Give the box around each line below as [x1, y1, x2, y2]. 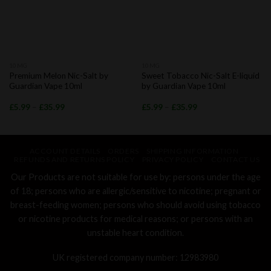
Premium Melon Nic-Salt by [8, 70, 108, 80]
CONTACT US [211, 154, 260, 164]
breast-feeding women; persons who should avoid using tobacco [10, 199, 261, 210]
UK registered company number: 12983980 [53, 252, 218, 263]
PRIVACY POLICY [142, 154, 204, 164]
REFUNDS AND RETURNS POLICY [14, 154, 135, 164]
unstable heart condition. [87, 227, 184, 238]
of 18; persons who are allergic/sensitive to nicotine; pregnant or [10, 185, 261, 196]
